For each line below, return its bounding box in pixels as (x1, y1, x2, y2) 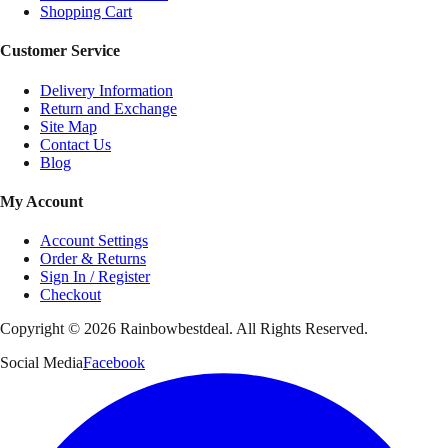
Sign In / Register (40, 268, 150, 286)
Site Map (40, 117, 97, 135)
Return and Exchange (40, 99, 177, 117)
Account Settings (40, 232, 148, 250)
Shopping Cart (40, 3, 132, 21)
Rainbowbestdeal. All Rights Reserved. (116, 320, 368, 338)
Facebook (83, 354, 145, 372)
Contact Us (40, 135, 111, 153)
